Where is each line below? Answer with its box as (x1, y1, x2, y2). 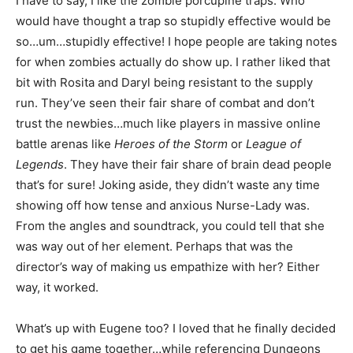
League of (246, 136, 301, 152)
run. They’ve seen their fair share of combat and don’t (16, 95, 314, 111)
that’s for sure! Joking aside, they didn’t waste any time (16, 177, 320, 193)
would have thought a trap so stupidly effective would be (16, 13, 331, 29)
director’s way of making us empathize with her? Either (16, 259, 320, 275)
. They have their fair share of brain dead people (64, 157, 332, 173)
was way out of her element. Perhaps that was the (16, 239, 293, 255)
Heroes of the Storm (114, 136, 231, 152)
